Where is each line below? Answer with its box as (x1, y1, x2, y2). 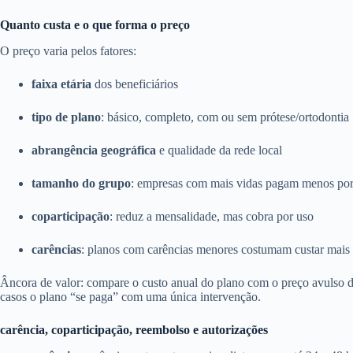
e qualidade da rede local (156, 143, 282, 157)
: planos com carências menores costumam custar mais (81, 242, 350, 256)
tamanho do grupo (32, 176, 131, 190)
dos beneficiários (91, 76, 178, 91)
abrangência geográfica (32, 143, 156, 157)
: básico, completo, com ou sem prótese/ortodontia (101, 110, 349, 124)
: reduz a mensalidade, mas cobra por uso (110, 209, 314, 223)
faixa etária (32, 76, 91, 91)
